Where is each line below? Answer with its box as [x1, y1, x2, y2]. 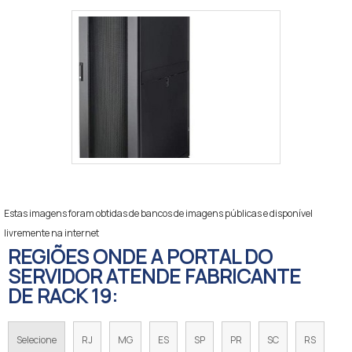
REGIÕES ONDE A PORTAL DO [8, 243, 273, 270]
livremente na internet [4, 226, 99, 240]
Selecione [16, 333, 57, 346]
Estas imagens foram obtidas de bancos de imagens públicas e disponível [4, 207, 313, 220]
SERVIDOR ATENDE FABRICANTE [8, 262, 301, 290]
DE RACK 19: [8, 282, 118, 310]
